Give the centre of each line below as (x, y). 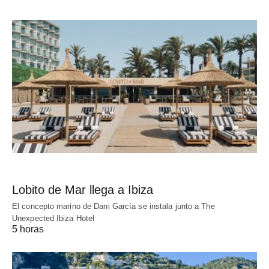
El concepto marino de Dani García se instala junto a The (113, 207)
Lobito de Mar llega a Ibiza (83, 190)
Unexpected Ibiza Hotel (53, 219)
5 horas (28, 229)
